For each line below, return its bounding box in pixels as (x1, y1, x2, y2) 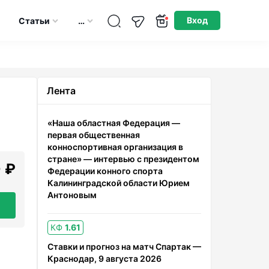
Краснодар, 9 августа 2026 (47, 253, 162, 264)
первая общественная (47, 130, 140, 140)
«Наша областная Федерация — (47, 118, 180, 128)
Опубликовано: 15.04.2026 (173, 2, 266, 11)
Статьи (19, 15, 50, 26)
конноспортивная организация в (47, 142, 183, 152)
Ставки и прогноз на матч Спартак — (47, 241, 201, 252)
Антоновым (47, 190, 97, 200)
